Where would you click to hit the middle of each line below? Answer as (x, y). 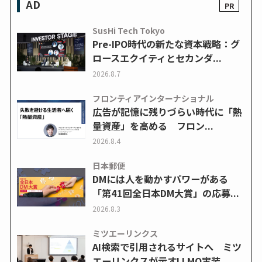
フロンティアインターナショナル (153, 98)
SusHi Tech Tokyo (128, 31)
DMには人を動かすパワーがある (160, 179)
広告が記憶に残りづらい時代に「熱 (167, 111)
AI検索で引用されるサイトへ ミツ (167, 247)
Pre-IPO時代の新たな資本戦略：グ (166, 44)
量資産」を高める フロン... (153, 125)
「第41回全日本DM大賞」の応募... (166, 193)
